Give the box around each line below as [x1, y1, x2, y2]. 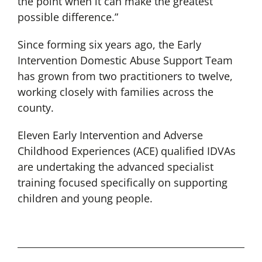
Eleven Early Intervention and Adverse [17, 128, 203, 143]
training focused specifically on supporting [17, 175, 227, 190]
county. [17, 101, 54, 115]
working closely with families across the [17, 85, 213, 99]
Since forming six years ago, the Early [17, 37, 201, 52]
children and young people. [17, 191, 153, 206]
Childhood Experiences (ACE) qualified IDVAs [17, 144, 236, 158]
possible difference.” [17, 10, 118, 25]
